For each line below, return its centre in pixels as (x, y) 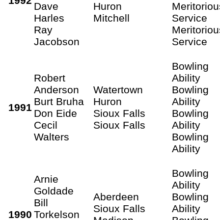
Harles (49, 18)
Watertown (118, 89)
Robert (50, 78)
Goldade (54, 191)
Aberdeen (116, 196)
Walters (52, 137)
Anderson (56, 89)
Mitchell (111, 18)
